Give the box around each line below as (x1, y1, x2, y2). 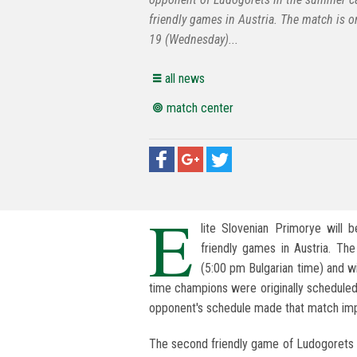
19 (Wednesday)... (149, 32, 238, 48)
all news (165, 71, 205, 87)
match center (167, 100, 233, 116)
